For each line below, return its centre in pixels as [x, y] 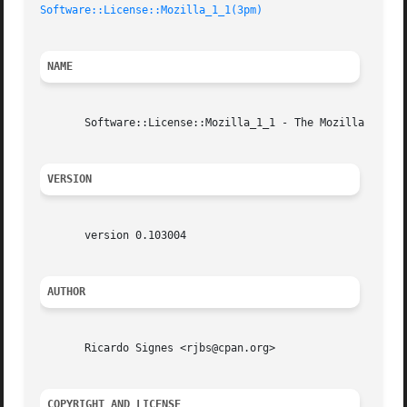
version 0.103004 [114, 236]
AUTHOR [67, 292]
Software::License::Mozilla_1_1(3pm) [152, 10]
